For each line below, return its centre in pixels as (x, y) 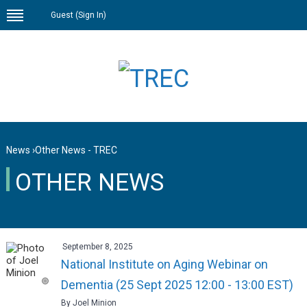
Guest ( (65, 15)
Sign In (91, 15)
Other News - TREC (76, 150)
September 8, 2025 (97, 247)
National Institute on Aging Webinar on (164, 265)
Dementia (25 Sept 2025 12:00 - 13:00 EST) (177, 285)
